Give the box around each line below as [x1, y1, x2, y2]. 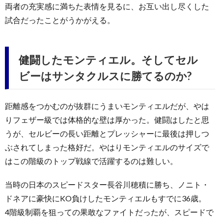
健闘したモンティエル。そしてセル [19, 53, 198, 66]
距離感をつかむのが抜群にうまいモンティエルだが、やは [5, 101, 209, 110]
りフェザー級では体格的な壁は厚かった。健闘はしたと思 [5, 114, 209, 124]
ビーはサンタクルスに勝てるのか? [19, 69, 192, 82]
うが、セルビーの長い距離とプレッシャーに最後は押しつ [5, 128, 209, 138]
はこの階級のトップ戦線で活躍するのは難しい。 [5, 156, 178, 165]
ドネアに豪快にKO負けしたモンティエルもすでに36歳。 [5, 193, 206, 203]
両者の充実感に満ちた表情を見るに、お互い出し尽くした [5, 1, 209, 11]
